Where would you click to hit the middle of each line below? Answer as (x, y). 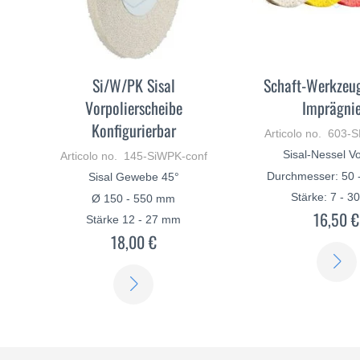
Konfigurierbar (133, 131)
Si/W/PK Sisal (133, 86)
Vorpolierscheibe (133, 108)
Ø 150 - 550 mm (134, 198)
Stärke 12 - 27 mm (134, 220)
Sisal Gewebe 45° (133, 177)
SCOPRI (176, 278)
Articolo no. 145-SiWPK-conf (133, 156)
